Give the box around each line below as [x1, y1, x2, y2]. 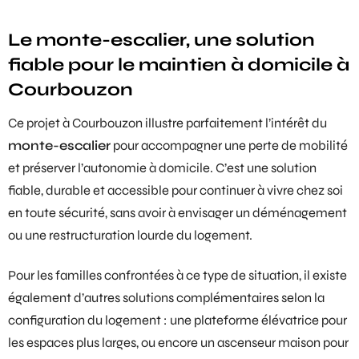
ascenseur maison [217, 334, 321, 351]
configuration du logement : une [8, 312, 194, 329]
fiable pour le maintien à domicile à [8, 53, 349, 75]
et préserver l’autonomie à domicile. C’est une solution [8, 160, 317, 177]
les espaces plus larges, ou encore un [8, 334, 217, 351]
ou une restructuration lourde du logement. [8, 228, 252, 244]
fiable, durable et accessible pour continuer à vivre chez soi [8, 183, 343, 200]
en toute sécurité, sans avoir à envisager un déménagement [8, 205, 347, 222]
